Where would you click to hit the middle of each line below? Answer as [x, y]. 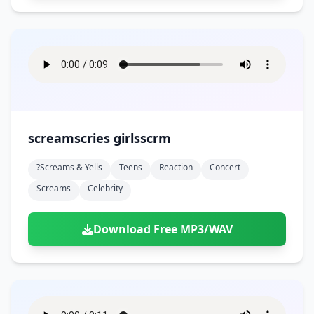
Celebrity [105, 188]
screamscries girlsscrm [100, 138]
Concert [225, 167]
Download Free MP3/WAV [163, 229]
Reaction [176, 167]
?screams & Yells [69, 167]
